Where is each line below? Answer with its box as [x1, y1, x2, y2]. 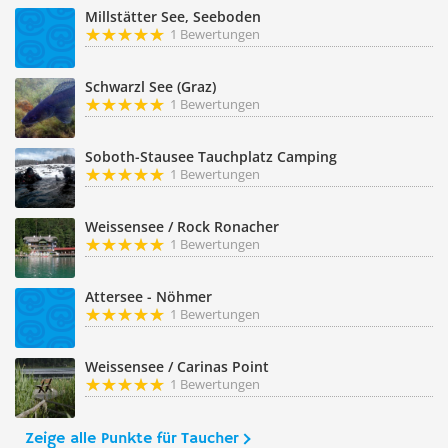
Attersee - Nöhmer [85, 287, 212, 306]
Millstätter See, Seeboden [85, 7, 261, 26]
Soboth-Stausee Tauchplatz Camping [85, 147, 337, 166]
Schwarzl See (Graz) [85, 77, 216, 96]
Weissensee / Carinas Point [85, 357, 269, 376]
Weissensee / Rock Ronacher [85, 217, 279, 236]
